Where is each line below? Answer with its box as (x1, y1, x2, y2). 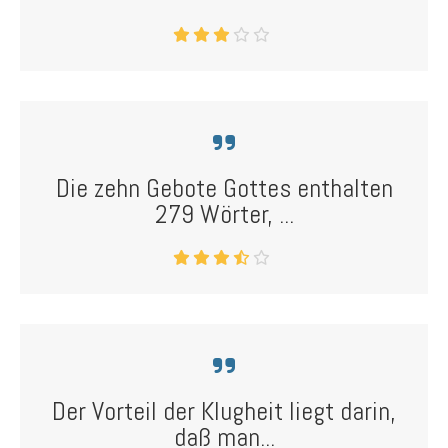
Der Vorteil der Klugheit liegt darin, (52, 395, 396, 428)
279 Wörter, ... (154, 198, 294, 231)
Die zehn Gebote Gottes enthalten (55, 172, 393, 205)
